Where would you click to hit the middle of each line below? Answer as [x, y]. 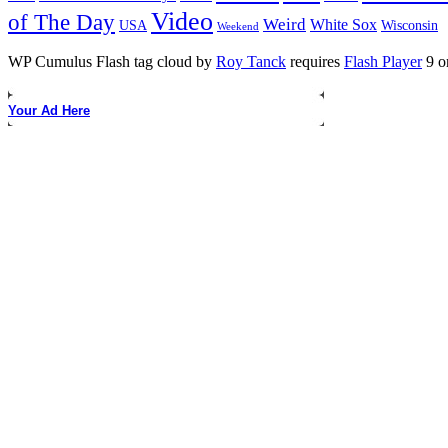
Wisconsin [409, 25]
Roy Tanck [251, 62]
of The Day [61, 23]
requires [315, 62]
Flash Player [383, 62]
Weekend [238, 27]
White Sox [343, 25]
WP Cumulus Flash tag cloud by [112, 62]
